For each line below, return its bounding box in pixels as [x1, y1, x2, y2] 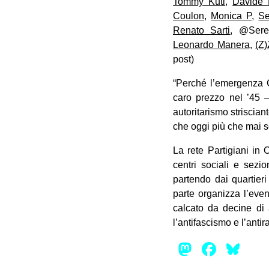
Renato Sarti [173, 25, 231, 35]
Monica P [211, 10, 252, 21]
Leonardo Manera [173, 39, 250, 50]
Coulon [173, 10, 204, 21]
